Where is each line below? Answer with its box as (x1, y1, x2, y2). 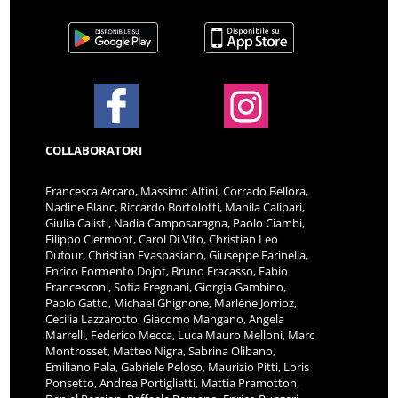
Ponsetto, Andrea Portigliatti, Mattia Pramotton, (45, 374, 300, 391)
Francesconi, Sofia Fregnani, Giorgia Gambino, (45, 278, 287, 295)
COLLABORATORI (45, 141, 143, 158)
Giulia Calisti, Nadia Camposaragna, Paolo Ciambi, (45, 214, 306, 231)
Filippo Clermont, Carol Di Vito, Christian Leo (45, 230, 279, 247)
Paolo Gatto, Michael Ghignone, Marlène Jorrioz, (45, 294, 298, 311)
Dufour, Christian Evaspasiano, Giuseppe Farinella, (45, 246, 309, 263)
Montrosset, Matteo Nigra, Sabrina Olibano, (45, 342, 276, 359)
